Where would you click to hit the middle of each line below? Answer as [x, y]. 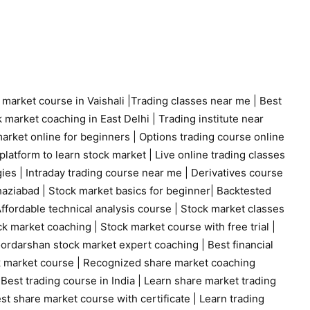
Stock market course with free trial [183, 226]
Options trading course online [212, 136]
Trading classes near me [191, 100]
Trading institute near [211, 118]
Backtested [244, 190]
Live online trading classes [220, 154]
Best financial [239, 244]
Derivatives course [237, 172]
